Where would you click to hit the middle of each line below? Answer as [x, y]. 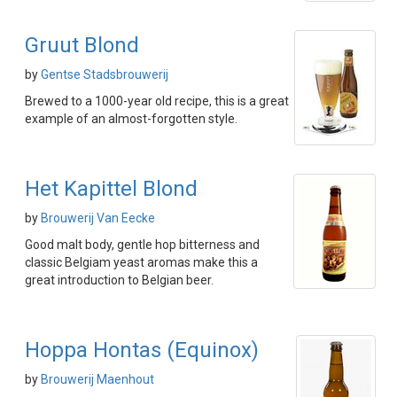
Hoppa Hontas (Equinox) [142, 350]
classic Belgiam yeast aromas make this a [141, 263]
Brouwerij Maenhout [97, 380]
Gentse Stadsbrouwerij [105, 75]
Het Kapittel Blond [111, 189]
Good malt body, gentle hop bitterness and [142, 245]
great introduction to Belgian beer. [119, 280]
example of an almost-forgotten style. [131, 119]
